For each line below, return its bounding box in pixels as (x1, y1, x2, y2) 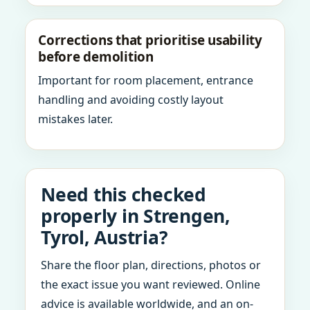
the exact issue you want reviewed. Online (41, 277, 260, 292)
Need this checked (41, 182, 206, 207)
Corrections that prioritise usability (38, 31, 262, 49)
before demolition (38, 48, 154, 66)
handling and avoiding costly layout (38, 92, 224, 107)
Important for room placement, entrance (38, 73, 253, 88)
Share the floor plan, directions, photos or (41, 257, 261, 273)
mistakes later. (38, 111, 113, 127)
